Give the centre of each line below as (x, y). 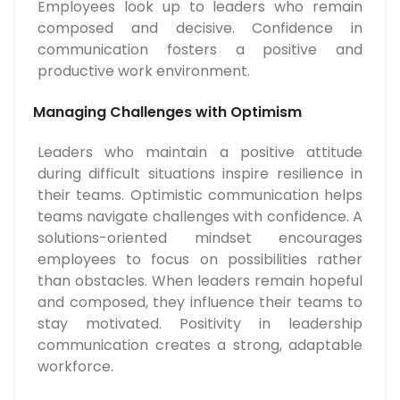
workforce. (75, 367)
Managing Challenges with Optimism (167, 112)
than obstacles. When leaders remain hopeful (200, 281)
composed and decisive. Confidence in (200, 29)
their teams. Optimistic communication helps (200, 196)
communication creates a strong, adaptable (200, 346)
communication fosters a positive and (200, 50)
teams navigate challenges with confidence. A (200, 217)
